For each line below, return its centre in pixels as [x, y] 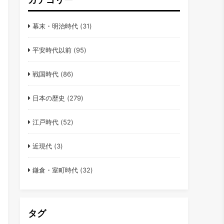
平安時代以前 [52, 50]
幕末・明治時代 [55, 26]
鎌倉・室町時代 [55, 170]
